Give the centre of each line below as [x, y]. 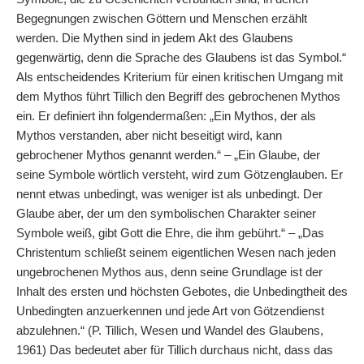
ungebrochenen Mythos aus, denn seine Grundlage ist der [169, 272]
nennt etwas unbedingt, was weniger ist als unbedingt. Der [169, 194]
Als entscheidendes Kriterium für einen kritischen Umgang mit [180, 77]
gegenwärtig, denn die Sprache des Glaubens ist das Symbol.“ [181, 57]
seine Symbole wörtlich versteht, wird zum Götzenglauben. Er [180, 174]
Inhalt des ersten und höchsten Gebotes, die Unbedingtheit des [182, 291]
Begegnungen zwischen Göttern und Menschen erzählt [162, 18]
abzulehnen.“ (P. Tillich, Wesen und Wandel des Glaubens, [170, 330]
